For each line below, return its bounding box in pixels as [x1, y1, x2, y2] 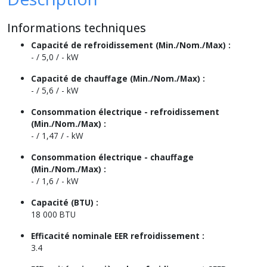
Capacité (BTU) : [31, 197, 98, 208]
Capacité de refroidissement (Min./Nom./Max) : [31, 39, 231, 51]
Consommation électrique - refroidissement [31, 106, 219, 117]
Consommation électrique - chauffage [31, 151, 194, 163]
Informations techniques [7, 20, 146, 36]
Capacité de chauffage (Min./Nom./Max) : [31, 73, 205, 84]
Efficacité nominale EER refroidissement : [31, 230, 204, 241]
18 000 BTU [31, 209, 76, 220]
